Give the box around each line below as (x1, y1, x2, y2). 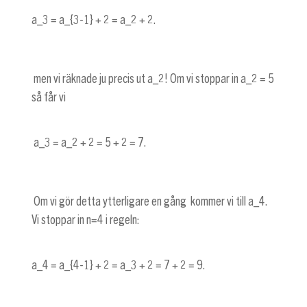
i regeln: (106, 214, 140, 227)
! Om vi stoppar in (164, 72, 241, 85)
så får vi (32, 90, 66, 103)
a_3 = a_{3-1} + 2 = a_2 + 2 (32, 13, 153, 26)
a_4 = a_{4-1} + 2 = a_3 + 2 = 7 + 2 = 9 (32, 259, 203, 272)
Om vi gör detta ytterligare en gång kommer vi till (32, 195, 248, 208)
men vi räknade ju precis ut (32, 72, 147, 85)
